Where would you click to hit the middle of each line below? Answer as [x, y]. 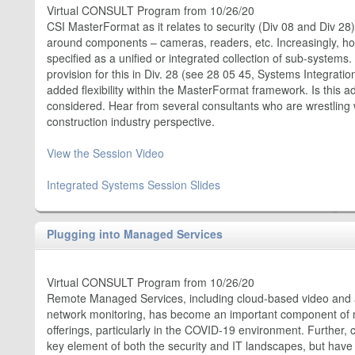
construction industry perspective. [131, 121]
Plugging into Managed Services [135, 234]
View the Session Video [105, 153]
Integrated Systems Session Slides [134, 185]
